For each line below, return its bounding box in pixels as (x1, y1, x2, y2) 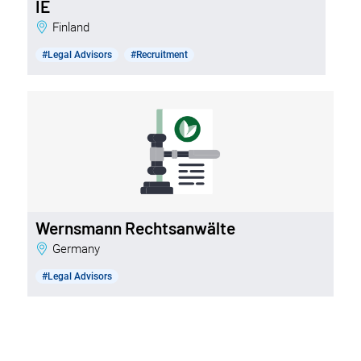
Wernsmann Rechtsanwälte (35, 217, 235, 238)
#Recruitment (130, 48, 188, 60)
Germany (60, 241, 100, 256)
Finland (58, 19, 89, 35)
